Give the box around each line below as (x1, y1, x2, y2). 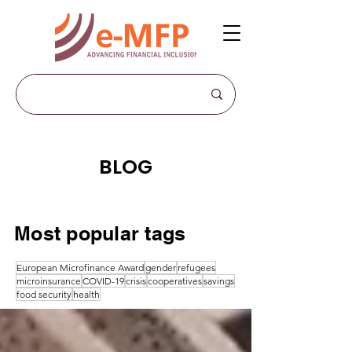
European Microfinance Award (16, 262, 144, 273)
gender (145, 262, 176, 273)
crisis (126, 275, 146, 287)
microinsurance (16, 275, 81, 287)
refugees (178, 262, 215, 273)
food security (16, 288, 71, 300)
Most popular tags (14, 222, 186, 245)
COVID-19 (82, 275, 124, 287)
